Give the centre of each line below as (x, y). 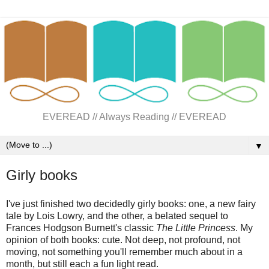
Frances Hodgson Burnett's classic (81, 228)
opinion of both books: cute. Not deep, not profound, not (123, 240)
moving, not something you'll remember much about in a (124, 252)
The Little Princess (196, 228)
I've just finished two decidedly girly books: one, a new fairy (131, 204)
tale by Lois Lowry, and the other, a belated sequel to (117, 216)
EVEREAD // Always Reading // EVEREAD (134, 117)
